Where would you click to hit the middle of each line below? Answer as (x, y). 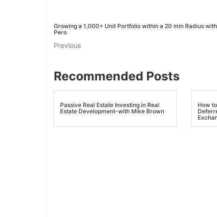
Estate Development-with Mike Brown (112, 111)
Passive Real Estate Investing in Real (110, 105)
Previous (67, 46)
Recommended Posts (116, 76)
